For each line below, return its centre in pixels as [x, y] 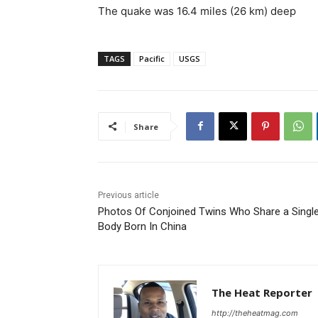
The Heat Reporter [262, 292]
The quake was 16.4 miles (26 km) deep [197, 11]
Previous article [128, 195]
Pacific [152, 58]
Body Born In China [142, 226]
